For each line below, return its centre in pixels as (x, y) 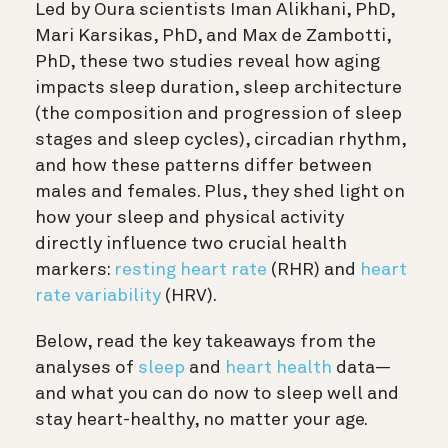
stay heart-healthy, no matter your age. (203, 420)
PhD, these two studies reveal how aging (207, 62)
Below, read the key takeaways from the (205, 342)
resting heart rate (190, 270)
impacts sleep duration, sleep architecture (218, 88)
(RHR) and (313, 270)
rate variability (98, 296)
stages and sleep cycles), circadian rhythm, (220, 140)
